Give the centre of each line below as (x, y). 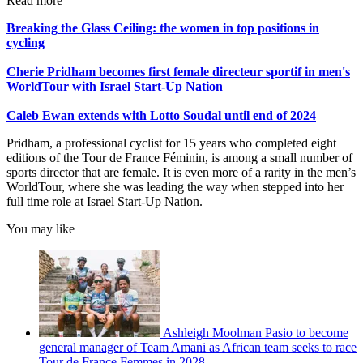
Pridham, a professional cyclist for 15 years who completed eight (171, 143)
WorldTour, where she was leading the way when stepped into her (175, 187)
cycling (26, 43)
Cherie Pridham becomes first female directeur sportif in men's (178, 72)
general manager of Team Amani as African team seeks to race (198, 348)
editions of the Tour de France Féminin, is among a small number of (179, 158)
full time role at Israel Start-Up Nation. (105, 202)
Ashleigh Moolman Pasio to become (256, 333)
